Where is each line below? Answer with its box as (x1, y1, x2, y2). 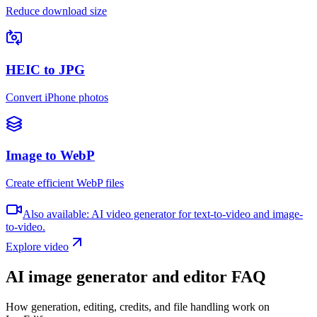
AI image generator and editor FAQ (6, 267, 266, 287)
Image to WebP (6, 148, 95, 163)
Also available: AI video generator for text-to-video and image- (23, 208, 303, 221)
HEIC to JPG (6, 62, 85, 77)
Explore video (6, 241, 69, 253)
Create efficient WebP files (6, 177, 124, 190)
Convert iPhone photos (6, 91, 108, 103)
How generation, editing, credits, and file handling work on (6, 300, 270, 313)
